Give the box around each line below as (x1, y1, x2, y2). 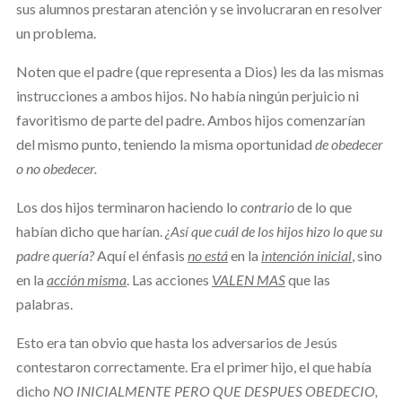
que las (284, 270, 330, 288)
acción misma (46, 270, 127, 288)
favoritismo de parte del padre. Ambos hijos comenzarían (15, 110, 365, 128)
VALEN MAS (211, 270, 285, 288)
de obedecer (314, 135, 383, 153)
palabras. (15, 294, 73, 312)
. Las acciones (126, 270, 212, 288)
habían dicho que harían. (15, 222, 165, 240)
